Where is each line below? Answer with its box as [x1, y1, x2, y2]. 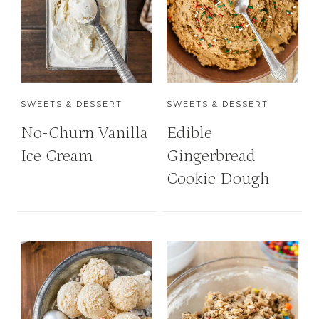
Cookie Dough [167, 169, 269, 189]
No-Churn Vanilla [21, 123, 148, 143]
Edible [167, 123, 212, 143]
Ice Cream [21, 146, 93, 166]
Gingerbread [167, 146, 256, 166]
